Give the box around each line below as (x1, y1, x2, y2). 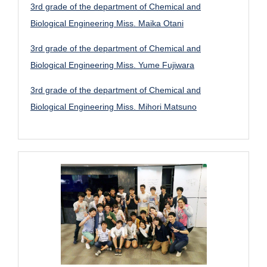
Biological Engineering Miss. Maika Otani (30, 18, 184, 29)
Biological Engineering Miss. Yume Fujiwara (30, 60, 194, 70)
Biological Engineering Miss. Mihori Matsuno (30, 102, 197, 112)
